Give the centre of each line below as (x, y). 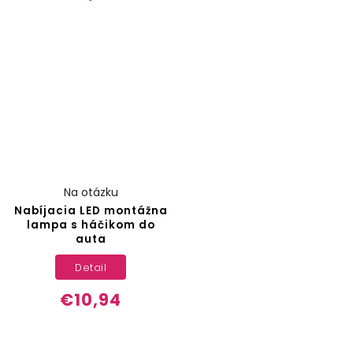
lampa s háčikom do (91, 225)
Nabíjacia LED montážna (91, 211)
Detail (91, 267)
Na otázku (91, 193)
